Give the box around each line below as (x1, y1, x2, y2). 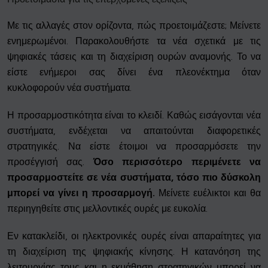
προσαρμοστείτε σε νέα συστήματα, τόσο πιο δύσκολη (7, 171, 261, 183)
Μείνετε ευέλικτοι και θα (155, 187, 261, 199)
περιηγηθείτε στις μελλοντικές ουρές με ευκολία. (7, 202, 208, 214)
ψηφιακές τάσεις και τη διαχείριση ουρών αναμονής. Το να (7, 50, 261, 62)
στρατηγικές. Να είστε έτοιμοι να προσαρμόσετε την (7, 140, 261, 152)
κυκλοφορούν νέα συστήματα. (7, 81, 132, 93)
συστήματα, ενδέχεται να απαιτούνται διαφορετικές (7, 124, 261, 136)
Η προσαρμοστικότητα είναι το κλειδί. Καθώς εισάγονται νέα (7, 109, 261, 121)
